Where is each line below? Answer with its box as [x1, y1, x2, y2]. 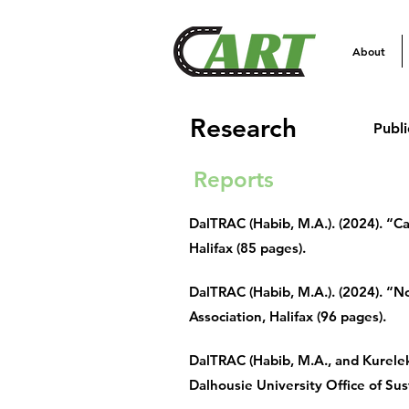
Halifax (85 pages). [189, 239, 306, 257]
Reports [194, 166, 274, 193]
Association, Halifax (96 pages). [189, 308, 386, 325]
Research [189, 112, 297, 143]
